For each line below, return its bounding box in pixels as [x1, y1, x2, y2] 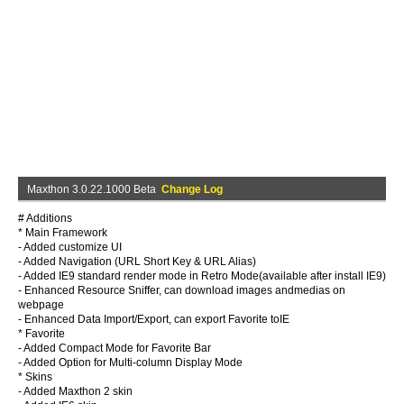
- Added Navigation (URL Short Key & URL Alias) [18, 255, 256, 268]
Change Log [161, 183, 223, 196]
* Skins [18, 371, 52, 383]
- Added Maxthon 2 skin [18, 385, 133, 398]
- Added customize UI [18, 241, 122, 253]
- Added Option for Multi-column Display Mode [18, 356, 243, 369]
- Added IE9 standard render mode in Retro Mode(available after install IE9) [18, 270, 386, 282]
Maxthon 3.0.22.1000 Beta [27, 183, 161, 196]
